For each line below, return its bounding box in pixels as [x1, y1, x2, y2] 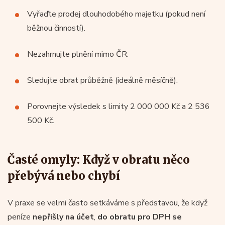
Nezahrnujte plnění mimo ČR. [27, 48, 129, 60]
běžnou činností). [27, 22, 85, 34]
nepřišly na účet [33, 211, 94, 222]
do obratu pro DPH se [97, 211, 182, 222]
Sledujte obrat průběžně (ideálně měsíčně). [27, 74, 178, 86]
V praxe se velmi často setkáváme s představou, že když [8, 197, 207, 208]
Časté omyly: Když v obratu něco [8, 152, 190, 167]
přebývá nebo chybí [8, 168, 120, 183]
